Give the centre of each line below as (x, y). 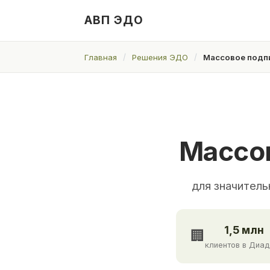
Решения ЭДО (160, 57)
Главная (101, 57)
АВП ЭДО (114, 20)
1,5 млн (244, 230)
